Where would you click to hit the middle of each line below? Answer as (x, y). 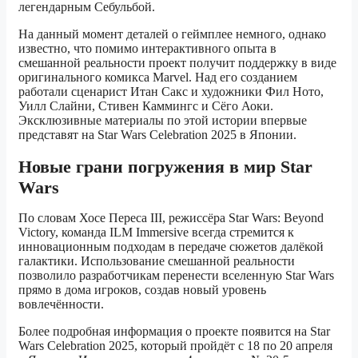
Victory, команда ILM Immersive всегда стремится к (156, 232)
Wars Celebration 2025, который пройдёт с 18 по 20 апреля (175, 345)
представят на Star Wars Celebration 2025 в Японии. (157, 134)
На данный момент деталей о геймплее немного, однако (172, 34)
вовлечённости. (61, 304)
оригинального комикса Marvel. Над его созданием (158, 77)
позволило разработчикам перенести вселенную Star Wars (176, 275)
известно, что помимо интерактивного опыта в (147, 48)
